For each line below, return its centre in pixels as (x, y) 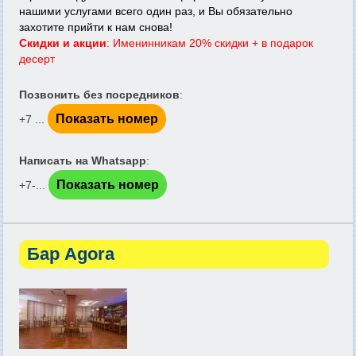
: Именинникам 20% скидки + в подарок (210, 43)
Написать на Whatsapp (83, 161)
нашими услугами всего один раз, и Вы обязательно (156, 11)
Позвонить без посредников (99, 95)
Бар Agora (71, 254)
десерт (37, 59)
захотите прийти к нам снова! (96, 27)
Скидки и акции (63, 43)
